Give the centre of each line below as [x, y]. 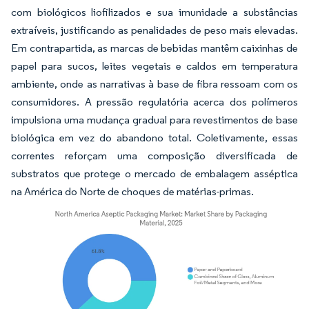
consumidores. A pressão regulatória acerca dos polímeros [154, 102]
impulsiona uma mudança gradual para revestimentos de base [154, 120]
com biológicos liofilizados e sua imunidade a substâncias [154, 12]
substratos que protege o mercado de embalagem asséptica [154, 173]
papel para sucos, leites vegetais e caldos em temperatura [154, 66]
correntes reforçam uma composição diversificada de [154, 156]
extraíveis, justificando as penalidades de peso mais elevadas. [154, 30]
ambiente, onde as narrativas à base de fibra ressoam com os [154, 84]
